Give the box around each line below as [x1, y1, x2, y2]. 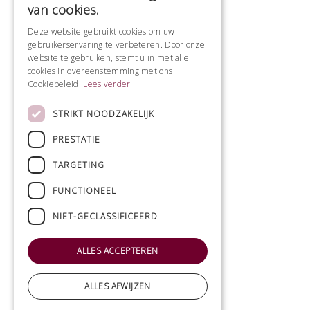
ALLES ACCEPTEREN [77, 245, 158, 257]
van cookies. [28, 1, 99, 18]
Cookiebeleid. [28, 78, 84, 90]
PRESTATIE [53, 133, 100, 145]
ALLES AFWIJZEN [84, 280, 151, 292]
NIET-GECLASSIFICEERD [53, 210, 158, 222]
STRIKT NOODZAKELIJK [53, 107, 154, 120]
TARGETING [53, 158, 104, 171]
